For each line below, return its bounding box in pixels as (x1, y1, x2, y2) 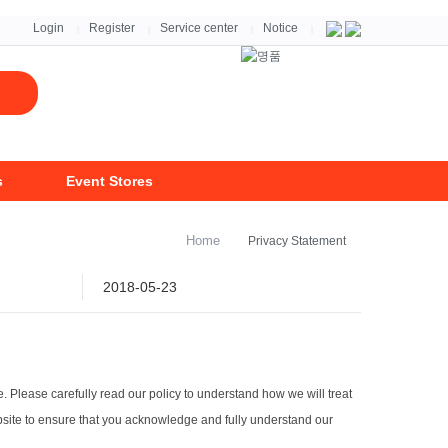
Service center (160, 21, 238, 35)
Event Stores (66, 173, 154, 189)
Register (89, 21, 135, 35)
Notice (263, 21, 298, 35)
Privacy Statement (248, 234, 346, 248)
